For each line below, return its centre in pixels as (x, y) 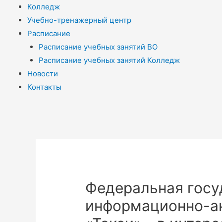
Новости (43, 73)
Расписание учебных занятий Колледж (109, 60)
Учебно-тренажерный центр (79, 20)
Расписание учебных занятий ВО (98, 47)
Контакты (44, 87)
